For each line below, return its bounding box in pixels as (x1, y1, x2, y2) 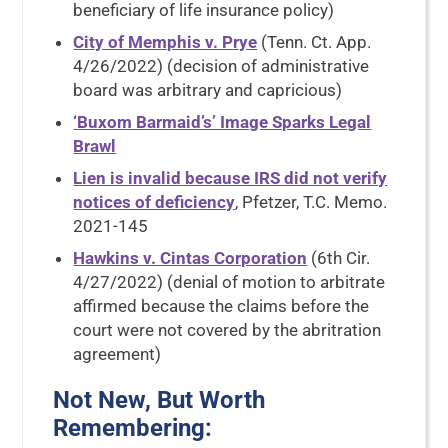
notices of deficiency (73, 192, 236, 212)
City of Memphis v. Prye (73, 32, 258, 52)
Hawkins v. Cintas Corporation (73, 248, 308, 268)
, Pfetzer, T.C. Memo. (235, 192, 388, 212)
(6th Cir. (307, 248, 371, 268)
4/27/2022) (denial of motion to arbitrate (73, 272, 386, 292)
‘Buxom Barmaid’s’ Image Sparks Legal (73, 112, 372, 132)
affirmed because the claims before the (73, 296, 370, 316)
